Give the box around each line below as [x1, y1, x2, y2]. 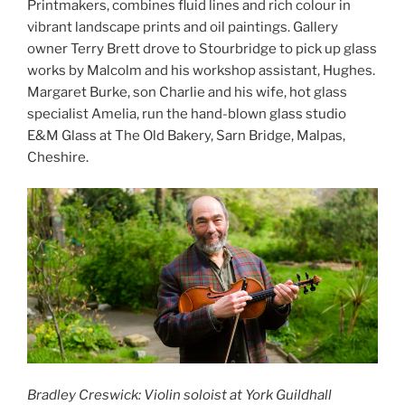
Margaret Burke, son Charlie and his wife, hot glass [27, 83, 347, 100]
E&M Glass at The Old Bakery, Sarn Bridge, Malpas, [27, 127, 345, 144]
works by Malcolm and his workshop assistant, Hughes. [27, 61, 375, 79]
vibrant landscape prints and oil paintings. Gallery [27, 18, 338, 35]
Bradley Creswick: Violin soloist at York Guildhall [27, 386, 332, 403]
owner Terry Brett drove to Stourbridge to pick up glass [27, 40, 377, 57]
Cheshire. [27, 148, 89, 165]
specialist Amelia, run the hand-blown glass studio [27, 105, 346, 122]
